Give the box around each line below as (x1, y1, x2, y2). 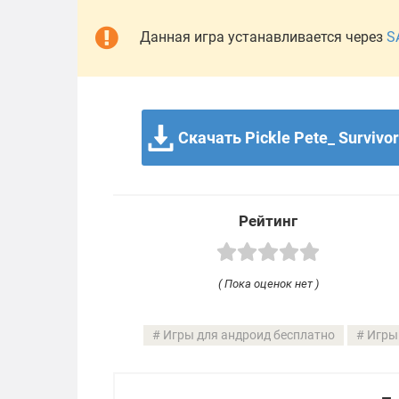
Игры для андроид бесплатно (163, 327, 335, 343)
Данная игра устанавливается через (140, 28, 387, 45)
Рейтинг (239, 212, 297, 230)
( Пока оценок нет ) (217, 276, 319, 290)
